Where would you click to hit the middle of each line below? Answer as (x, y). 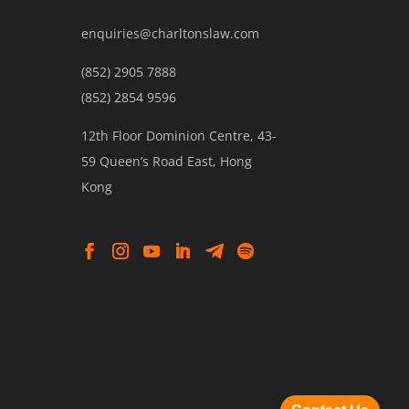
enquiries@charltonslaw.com (171, 34)
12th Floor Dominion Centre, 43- (179, 136)
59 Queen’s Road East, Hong (167, 162)
